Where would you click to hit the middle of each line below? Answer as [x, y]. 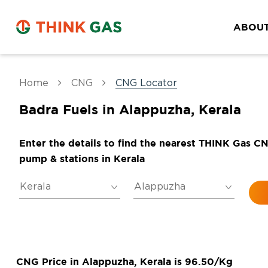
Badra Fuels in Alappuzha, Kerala [130, 109]
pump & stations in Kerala [82, 159]
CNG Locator [146, 83]
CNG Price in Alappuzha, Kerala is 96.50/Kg [124, 261]
